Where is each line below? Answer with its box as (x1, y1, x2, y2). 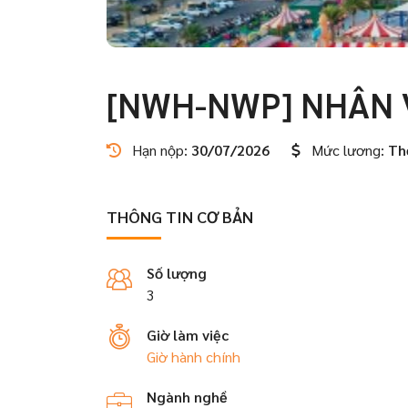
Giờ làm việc (147, 325, 229, 344)
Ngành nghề (147, 387, 228, 406)
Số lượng (147, 263, 207, 282)
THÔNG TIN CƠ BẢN (107, 206, 253, 227)
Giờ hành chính (147, 347, 240, 366)
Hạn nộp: (128, 140, 191, 159)
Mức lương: (308, 140, 388, 159)
